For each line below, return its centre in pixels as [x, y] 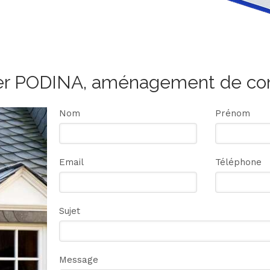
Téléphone [238, 162]
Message [79, 260]
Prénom [232, 113]
